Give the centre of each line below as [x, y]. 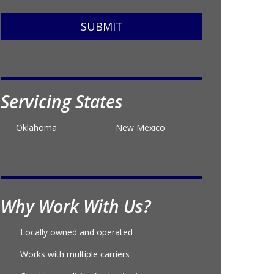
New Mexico [140, 146]
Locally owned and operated [76, 250]
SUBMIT [102, 44]
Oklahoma [36, 146]
